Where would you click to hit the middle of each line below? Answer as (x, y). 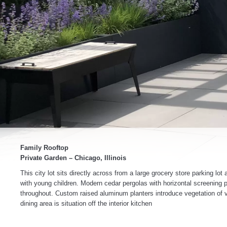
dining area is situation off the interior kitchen (86, 203)
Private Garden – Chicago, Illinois (73, 158)
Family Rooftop (44, 148)
